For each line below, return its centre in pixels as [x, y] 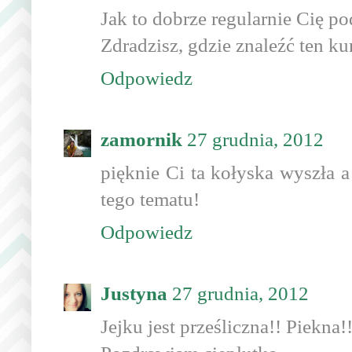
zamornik [141, 140]
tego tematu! [150, 200]
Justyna [134, 294]
